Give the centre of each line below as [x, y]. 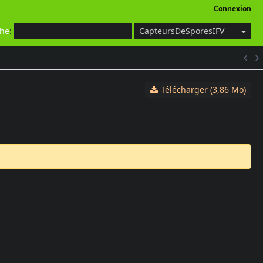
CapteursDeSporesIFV [182, 31]
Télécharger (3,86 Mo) [203, 90]
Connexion [232, 9]
